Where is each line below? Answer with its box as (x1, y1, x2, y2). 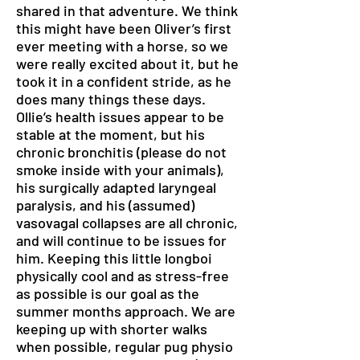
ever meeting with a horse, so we (16, 37, 228, 55)
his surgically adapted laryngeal (16, 178, 216, 196)
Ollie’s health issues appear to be (16, 108, 224, 125)
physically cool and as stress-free (16, 267, 229, 284)
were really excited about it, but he (16, 55, 239, 72)
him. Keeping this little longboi (16, 249, 212, 267)
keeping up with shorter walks (16, 320, 207, 337)
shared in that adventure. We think (16, 2, 238, 19)
